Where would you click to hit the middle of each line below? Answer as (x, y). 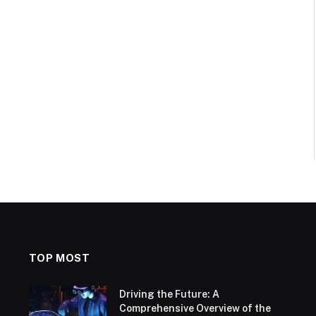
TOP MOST (59, 258)
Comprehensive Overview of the (195, 309)
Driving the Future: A (169, 294)
